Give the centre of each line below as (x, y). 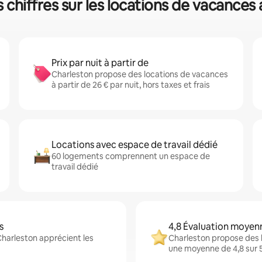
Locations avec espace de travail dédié (135, 145)
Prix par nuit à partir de (100, 63)
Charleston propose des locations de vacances (140, 74)
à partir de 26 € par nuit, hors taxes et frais (131, 85)
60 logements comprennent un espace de (131, 156)
